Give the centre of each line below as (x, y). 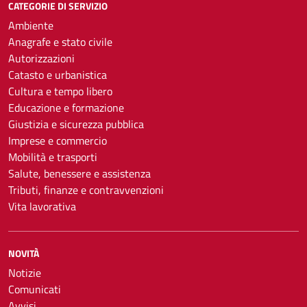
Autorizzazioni (41, 58)
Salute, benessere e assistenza (79, 173)
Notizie (25, 273)
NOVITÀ (24, 253)
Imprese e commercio (58, 140)
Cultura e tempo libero (60, 91)
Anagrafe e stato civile (60, 42)
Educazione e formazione (66, 108)
